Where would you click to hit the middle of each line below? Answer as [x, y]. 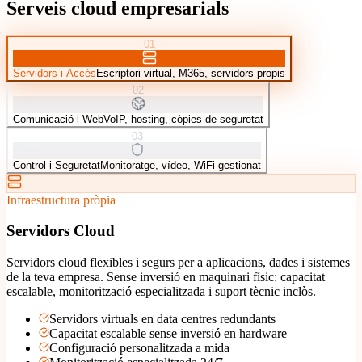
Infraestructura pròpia [61, 200]
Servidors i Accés [55, 73]
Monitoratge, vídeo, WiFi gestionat [181, 165]
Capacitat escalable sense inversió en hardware [168, 334]
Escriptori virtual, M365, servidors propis [191, 73]
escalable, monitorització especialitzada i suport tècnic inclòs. [161, 292]
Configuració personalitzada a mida [139, 348]
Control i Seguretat [57, 165]
